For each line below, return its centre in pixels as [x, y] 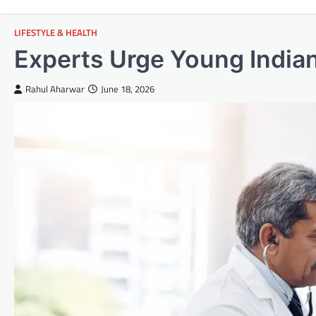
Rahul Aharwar [55, 90]
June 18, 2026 [128, 90]
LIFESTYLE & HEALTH [56, 33]
